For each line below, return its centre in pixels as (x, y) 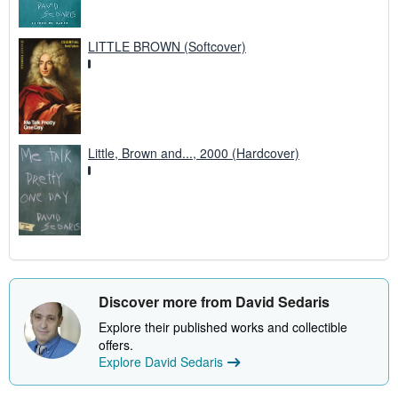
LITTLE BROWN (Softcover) (167, 46)
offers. (116, 345)
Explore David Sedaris (161, 362)
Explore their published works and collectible (223, 327)
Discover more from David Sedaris (214, 302)
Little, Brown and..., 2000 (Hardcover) (194, 153)
